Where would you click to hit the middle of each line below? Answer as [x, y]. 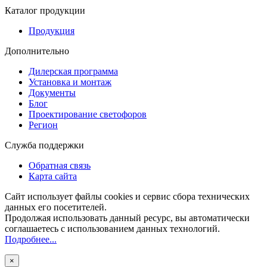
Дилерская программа [73, 71]
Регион [43, 125]
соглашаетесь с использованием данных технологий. [112, 228]
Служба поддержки [44, 145]
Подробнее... [31, 239]
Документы [52, 92]
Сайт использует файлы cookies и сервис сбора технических [127, 196]
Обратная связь [60, 165]
